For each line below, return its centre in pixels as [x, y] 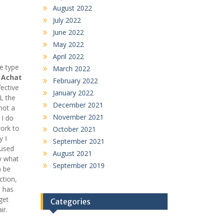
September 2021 [78, 141]
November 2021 [78, 117]
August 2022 [72, 8]
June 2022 [68, 32]
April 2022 [68, 56]
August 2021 [72, 153]
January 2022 [73, 93]
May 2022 [68, 44]
